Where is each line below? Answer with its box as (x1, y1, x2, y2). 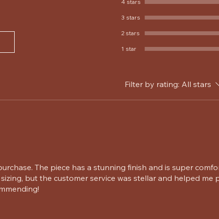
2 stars (121, 29, 140, 37)
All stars (181, 79, 211, 89)
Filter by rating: (125, 79, 179, 89)
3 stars (121, 13, 140, 21)
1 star (121, 44, 136, 52)
